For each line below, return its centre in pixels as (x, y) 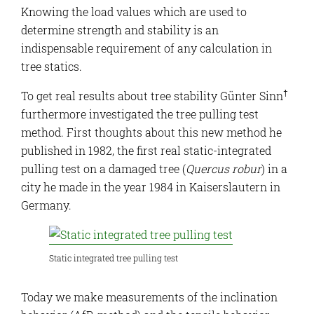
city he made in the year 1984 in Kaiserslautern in (151, 187)
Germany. (46, 205)
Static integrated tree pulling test (114, 258)
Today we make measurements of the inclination (149, 297)
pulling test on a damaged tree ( (103, 169)
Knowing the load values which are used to (134, 12)
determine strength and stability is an (120, 30)
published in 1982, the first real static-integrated (146, 151)
